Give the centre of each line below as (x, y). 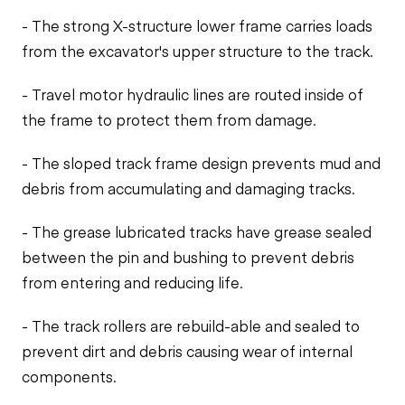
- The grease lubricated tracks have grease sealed (197, 231)
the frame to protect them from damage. (169, 119)
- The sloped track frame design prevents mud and (201, 163)
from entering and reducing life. (132, 282)
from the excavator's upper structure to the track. (198, 51)
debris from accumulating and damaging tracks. (188, 188)
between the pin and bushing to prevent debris (188, 257)
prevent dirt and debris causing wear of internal (187, 351)
